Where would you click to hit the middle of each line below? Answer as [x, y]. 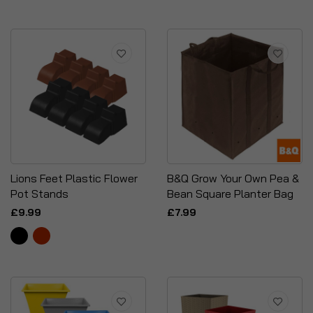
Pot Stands [39, 194]
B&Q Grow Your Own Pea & [233, 178]
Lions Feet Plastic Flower [74, 178]
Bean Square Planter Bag [230, 194]
